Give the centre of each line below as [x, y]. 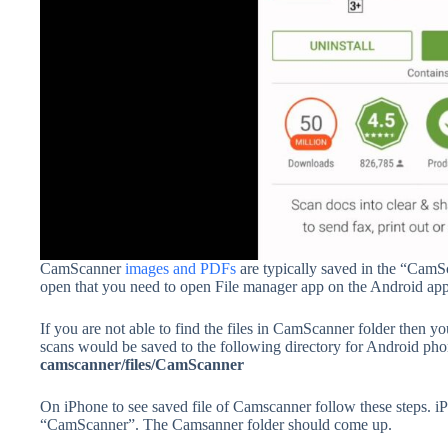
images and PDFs [182, 268]
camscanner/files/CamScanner [142, 364]
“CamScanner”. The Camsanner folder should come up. [216, 424]
